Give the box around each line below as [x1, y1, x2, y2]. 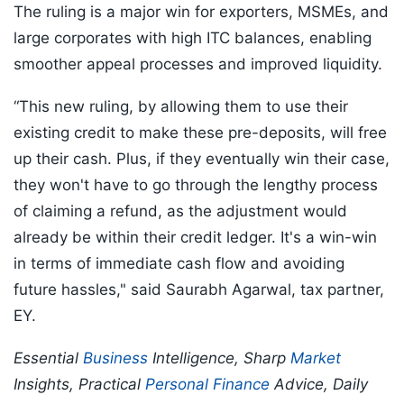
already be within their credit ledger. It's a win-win [14, 228, 377, 247]
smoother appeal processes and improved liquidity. [14, 55, 382, 74]
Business [83, 349, 148, 368]
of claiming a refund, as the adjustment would [14, 202, 347, 221]
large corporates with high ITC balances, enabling [14, 29, 372, 48]
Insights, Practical [14, 375, 145, 394]
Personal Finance [145, 375, 270, 394]
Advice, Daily [270, 375, 368, 394]
